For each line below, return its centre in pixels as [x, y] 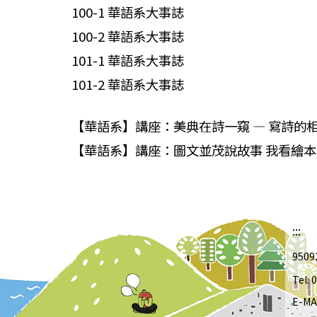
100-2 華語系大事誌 [128, 36]
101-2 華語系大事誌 [128, 84]
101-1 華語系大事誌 [128, 60]
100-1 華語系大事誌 [128, 12]
